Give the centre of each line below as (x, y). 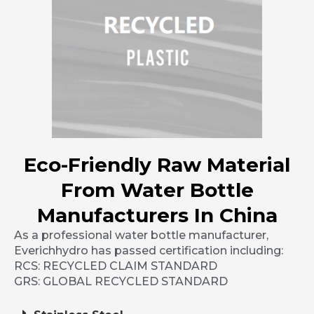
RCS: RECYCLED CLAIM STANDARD (116, 266)
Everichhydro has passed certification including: (149, 251)
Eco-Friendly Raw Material (157, 165)
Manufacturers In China (157, 216)
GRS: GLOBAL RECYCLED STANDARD (121, 282)
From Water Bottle (157, 190)
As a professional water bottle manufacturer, (141, 235)
